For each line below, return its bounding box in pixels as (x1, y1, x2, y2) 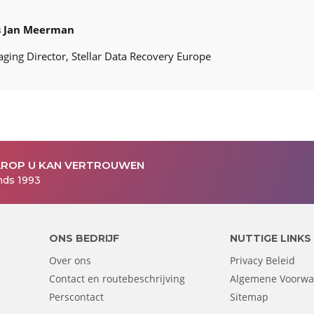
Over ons (49, 254, 92, 268)
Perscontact (49, 290, 104, 304)
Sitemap (230, 290, 269, 304)
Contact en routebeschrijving (49, 272, 186, 286)
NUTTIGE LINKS (230, 232, 312, 245)
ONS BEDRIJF (49, 232, 120, 245)
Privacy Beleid (230, 254, 296, 268)
